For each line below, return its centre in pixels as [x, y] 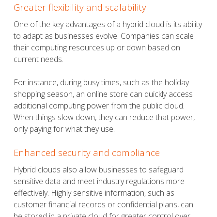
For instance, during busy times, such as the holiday [101, 83]
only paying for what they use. [64, 129]
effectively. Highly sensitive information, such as [94, 193]
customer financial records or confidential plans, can [103, 205]
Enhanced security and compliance [87, 153]
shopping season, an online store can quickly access [103, 94]
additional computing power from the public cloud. [99, 106]
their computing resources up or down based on [97, 48]
